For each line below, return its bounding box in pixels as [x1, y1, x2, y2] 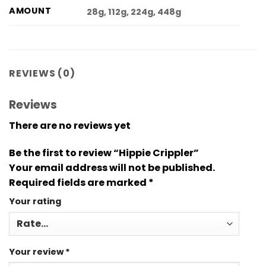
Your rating [9, 195, 61, 207]
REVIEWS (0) [9, 66, 75, 81]
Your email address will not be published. [9, 160, 215, 175]
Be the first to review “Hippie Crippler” [9, 145, 201, 160]
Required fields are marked [9, 175, 148, 189]
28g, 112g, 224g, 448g [87, 5, 182, 18]
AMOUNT [9, 5, 52, 17]
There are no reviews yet [9, 118, 131, 132]
